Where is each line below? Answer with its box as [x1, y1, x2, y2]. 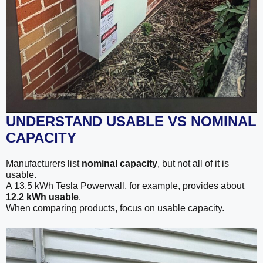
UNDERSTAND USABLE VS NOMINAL [6, 113, 257, 129]
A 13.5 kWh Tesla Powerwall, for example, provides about [6, 180, 244, 191]
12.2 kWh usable [6, 191, 79, 202]
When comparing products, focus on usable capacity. [6, 203, 224, 213]
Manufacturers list [6, 158, 82, 168]
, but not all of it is [157, 158, 229, 168]
